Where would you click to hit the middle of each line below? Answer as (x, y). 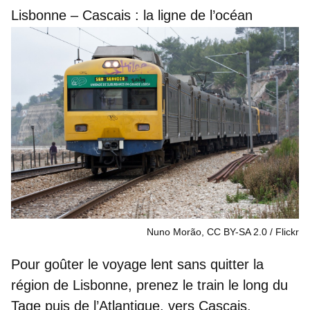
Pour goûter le (57, 264)
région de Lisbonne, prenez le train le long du (149, 285)
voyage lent (138, 264)
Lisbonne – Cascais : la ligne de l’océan (132, 16)
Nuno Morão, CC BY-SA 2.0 (207, 231)
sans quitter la (218, 264)
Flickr (287, 231)
